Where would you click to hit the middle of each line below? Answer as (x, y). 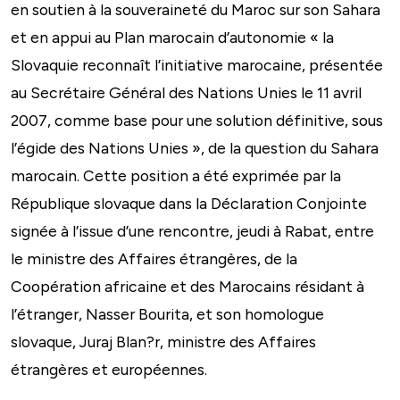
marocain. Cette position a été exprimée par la (176, 175)
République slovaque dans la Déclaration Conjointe (189, 203)
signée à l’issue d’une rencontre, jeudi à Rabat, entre (192, 230)
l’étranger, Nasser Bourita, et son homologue (167, 313)
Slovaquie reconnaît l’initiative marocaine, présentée (197, 64)
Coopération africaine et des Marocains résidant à (187, 286)
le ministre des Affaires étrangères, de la (154, 258)
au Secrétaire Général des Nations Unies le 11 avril (186, 92)
